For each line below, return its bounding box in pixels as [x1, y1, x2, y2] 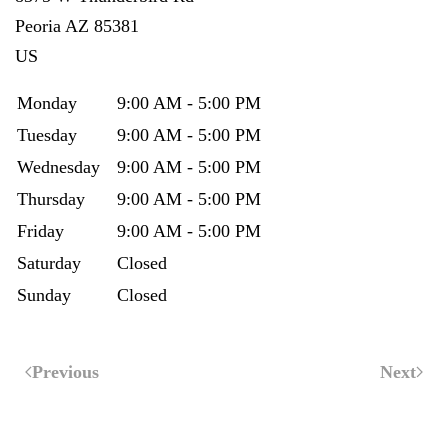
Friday [17, 221, 64, 241]
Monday [17, 93, 77, 113]
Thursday [17, 189, 85, 209]
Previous [32, 362, 99, 382]
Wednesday [17, 157, 100, 177]
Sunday [17, 285, 71, 305]
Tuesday [17, 125, 77, 145]
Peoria [15, 16, 65, 36]
